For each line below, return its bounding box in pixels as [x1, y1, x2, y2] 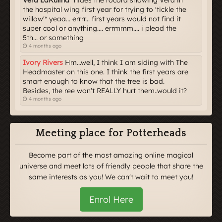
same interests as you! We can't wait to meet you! [29, 172, 193, 181]
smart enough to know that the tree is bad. [23, 77, 165, 86]
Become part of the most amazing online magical [29, 151, 193, 160]
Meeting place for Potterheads [36, 128, 186, 139]
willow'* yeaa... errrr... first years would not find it [23, 14, 181, 23]
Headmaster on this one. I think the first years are [23, 67, 188, 76]
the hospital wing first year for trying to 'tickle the [23, 5, 186, 14]
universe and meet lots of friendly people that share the [19, 162, 203, 170]
